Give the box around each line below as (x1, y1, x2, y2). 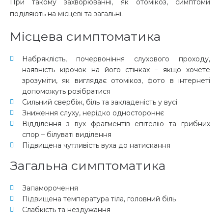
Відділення (22, 119, 66, 129)
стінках (125, 65, 150, 75)
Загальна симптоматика (10, 158, 165, 173)
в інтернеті (165, 76, 211, 85)
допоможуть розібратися (22, 87, 110, 96)
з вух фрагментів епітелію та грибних (66, 119, 211, 129)
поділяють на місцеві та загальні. (10, 9, 123, 19)
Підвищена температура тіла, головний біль (22, 194, 176, 204)
